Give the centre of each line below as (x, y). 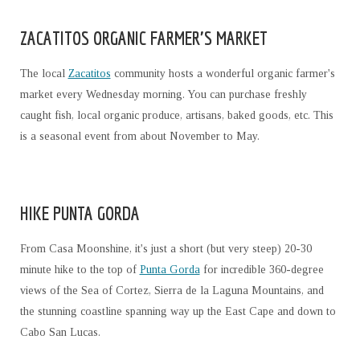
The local (44, 74)
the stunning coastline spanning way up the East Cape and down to (178, 312)
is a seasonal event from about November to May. (139, 137)
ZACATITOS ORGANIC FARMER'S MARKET (143, 38)
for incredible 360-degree (262, 270)
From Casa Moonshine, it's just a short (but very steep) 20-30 (166, 249)
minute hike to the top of (80, 270)
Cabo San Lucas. (63, 333)
